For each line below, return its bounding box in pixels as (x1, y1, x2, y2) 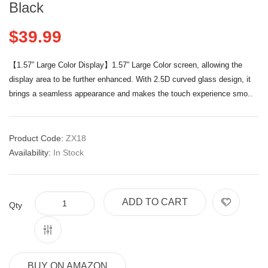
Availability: (9, 147, 53, 157)
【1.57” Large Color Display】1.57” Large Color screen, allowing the (9, 60, 242, 69)
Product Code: (9, 133, 66, 143)
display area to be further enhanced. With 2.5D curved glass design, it (9, 74, 251, 84)
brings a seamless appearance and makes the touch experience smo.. (9, 89, 252, 98)
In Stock (53, 147, 84, 157)
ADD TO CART (122, 196, 188, 207)
